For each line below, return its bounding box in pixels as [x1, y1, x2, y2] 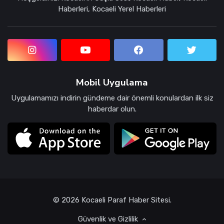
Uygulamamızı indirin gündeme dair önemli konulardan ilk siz [10, 93, 213, 102]
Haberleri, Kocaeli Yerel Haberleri [58, 4, 166, 13]
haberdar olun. [87, 104, 136, 113]
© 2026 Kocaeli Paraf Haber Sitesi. [52, 195, 171, 204]
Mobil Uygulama [76, 75, 148, 89]
